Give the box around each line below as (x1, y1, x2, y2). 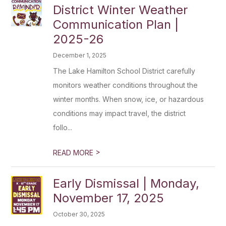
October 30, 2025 (53, 210, 105, 218)
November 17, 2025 (53, 191, 164, 205)
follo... (53, 123, 73, 132)
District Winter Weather (53, 3, 188, 17)
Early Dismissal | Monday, (53, 176, 200, 191)
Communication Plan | (53, 17, 179, 32)
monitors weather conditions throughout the (53, 81, 198, 89)
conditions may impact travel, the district (53, 109, 186, 118)
